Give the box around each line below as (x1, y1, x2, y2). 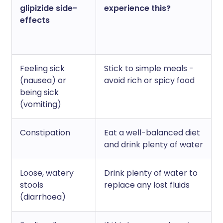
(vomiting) (20, 99, 61, 110)
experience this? (104, 2, 171, 14)
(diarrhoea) (20, 191, 66, 203)
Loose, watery (20, 167, 74, 179)
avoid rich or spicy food (104, 75, 195, 86)
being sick (20, 87, 59, 98)
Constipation (20, 127, 70, 138)
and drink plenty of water (104, 139, 203, 150)
